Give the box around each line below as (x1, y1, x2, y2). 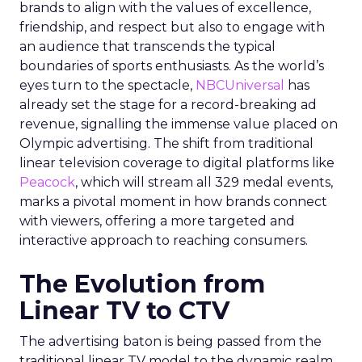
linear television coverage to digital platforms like (19, 155, 335, 170)
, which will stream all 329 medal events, (75, 175, 333, 190)
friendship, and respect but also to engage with (19, 19, 325, 35)
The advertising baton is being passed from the (19, 334, 322, 349)
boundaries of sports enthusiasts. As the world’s (19, 58, 324, 74)
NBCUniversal (196, 78, 284, 93)
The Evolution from (19, 269, 265, 299)
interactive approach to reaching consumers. (19, 233, 308, 248)
